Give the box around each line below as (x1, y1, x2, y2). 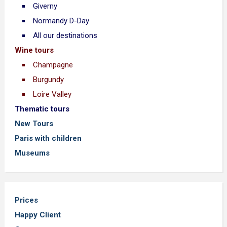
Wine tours (14, 46, 54, 55)
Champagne (32, 60, 73, 69)
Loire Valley (32, 90, 71, 99)
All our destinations (32, 31, 97, 40)
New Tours (14, 119, 53, 128)
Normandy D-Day (32, 16, 89, 25)
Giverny (32, 2, 57, 11)
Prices (14, 196, 38, 205)
